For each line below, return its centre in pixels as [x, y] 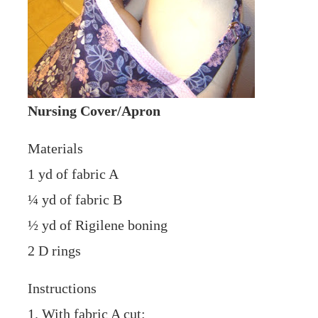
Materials [56, 149]
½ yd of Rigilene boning [98, 225]
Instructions [62, 289]
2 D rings [55, 251]
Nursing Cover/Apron [94, 111]
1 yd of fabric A [73, 174]
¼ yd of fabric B [75, 200]
